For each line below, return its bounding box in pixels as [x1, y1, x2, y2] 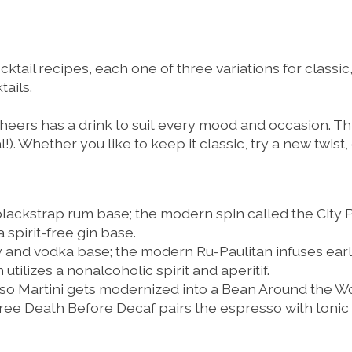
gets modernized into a [63, 280, 222, 297]
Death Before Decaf [24, 299, 156, 316]
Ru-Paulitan [196, 242, 273, 259]
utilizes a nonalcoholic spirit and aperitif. [4, 261, 269, 278]
